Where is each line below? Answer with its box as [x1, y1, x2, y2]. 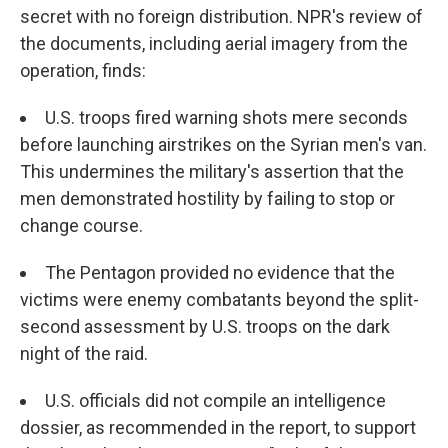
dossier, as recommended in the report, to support [20, 417, 416, 438]
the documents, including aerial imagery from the [20, 33, 408, 54]
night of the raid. [20, 343, 148, 364]
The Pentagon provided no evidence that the [45, 262, 395, 283]
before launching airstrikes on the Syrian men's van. [20, 134, 427, 155]
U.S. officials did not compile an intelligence [45, 390, 386, 411]
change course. [20, 215, 143, 236]
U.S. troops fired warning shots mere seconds [45, 107, 408, 128]
